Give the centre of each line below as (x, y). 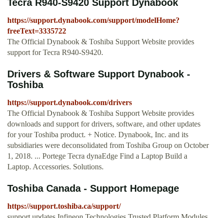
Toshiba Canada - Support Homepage (93, 189)
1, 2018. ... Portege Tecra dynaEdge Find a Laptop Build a (97, 156)
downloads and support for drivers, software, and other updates (104, 124)
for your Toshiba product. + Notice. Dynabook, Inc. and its (98, 135)
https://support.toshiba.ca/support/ (64, 206)
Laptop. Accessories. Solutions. (55, 167)
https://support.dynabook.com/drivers (70, 103)
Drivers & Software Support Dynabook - (99, 74)
